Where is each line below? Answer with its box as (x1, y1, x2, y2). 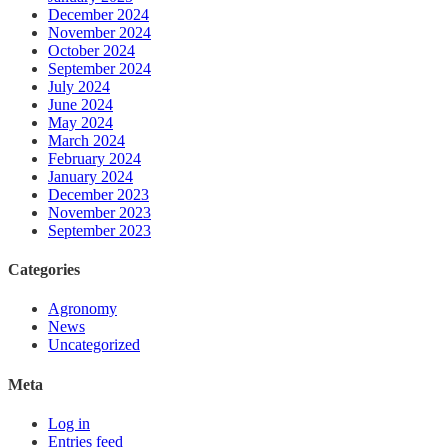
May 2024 (48, 113, 113, 131)
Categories (8, 261, 80, 279)
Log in (48, 415, 90, 432)
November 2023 (48, 203, 151, 221)
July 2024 (48, 77, 110, 95)
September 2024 (48, 59, 151, 77)
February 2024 (48, 149, 141, 167)
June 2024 (48, 95, 113, 113)
